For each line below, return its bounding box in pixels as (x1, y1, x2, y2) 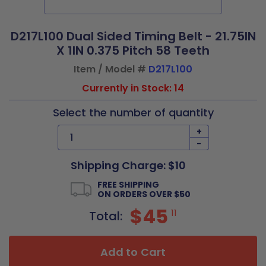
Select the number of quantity (52, 105, 214, 120)
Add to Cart (100, 245, 166, 259)
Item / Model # (74, 62, 148, 76)
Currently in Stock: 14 (82, 81, 184, 95)
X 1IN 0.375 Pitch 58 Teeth (56, 42, 210, 59)
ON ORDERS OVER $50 (97, 188, 191, 200)
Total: (89, 208, 125, 224)
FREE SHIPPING (97, 179, 159, 191)
